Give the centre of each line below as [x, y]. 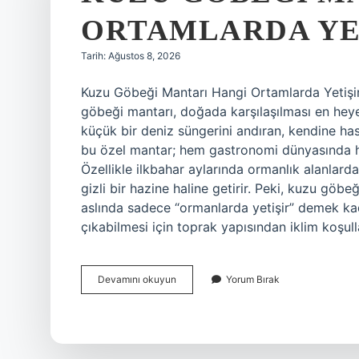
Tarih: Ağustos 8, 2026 [131, 56]
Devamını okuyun [137, 279]
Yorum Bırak [253, 279]
